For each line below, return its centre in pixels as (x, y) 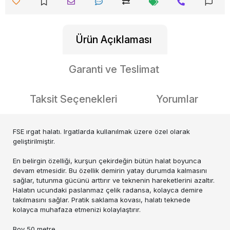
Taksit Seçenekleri (73, 99)
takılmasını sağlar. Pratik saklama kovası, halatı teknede (102, 200)
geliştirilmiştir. (34, 141)
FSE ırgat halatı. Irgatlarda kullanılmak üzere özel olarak (101, 131)
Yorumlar (177, 99)
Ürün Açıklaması (114, 40)
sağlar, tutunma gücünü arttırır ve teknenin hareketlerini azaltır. (114, 180)
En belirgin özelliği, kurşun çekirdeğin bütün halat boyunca (107, 161)
